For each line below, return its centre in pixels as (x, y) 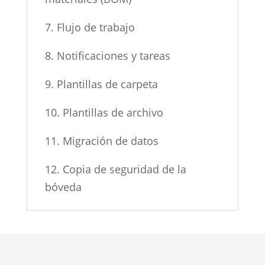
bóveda (63, 187)
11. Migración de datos (101, 140)
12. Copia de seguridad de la (115, 169)
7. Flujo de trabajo (90, 27)
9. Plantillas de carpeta (101, 84)
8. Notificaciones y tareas (107, 55)
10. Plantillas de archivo (104, 112)
